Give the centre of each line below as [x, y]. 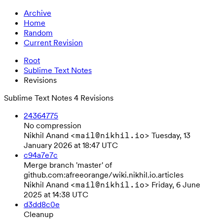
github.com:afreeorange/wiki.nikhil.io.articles [104, 175]
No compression [53, 125]
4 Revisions [94, 98]
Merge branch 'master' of [68, 165]
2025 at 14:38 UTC [56, 194]
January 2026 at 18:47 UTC [71, 145]
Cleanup [38, 214]
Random [38, 33]
